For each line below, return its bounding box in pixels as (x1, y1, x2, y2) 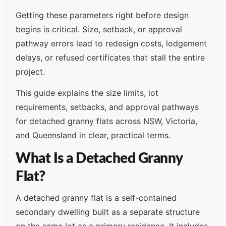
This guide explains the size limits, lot (16, 88, 158, 98)
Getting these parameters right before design (16, 10, 189, 20)
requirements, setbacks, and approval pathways (16, 102, 199, 112)
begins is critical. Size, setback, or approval (16, 24, 182, 34)
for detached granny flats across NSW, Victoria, (16, 116, 197, 127)
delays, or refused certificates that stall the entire (16, 52, 205, 63)
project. (16, 66, 45, 77)
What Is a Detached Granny (16, 151, 183, 166)
